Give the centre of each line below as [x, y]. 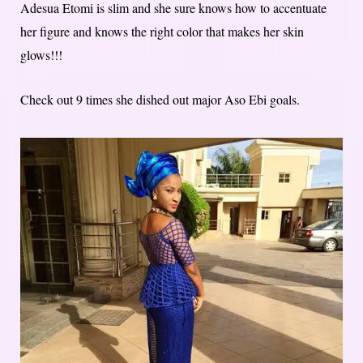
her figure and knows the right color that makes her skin [162, 32]
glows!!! [41, 55]
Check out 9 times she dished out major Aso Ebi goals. [160, 100]
